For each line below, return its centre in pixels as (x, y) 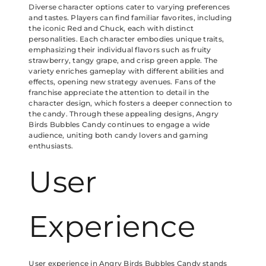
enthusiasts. (51, 145)
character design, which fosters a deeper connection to (131, 103)
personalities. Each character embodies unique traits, (126, 39)
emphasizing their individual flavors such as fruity (120, 49)
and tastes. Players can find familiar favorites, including (130, 17)
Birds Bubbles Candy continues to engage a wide (119, 124)
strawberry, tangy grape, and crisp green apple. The (123, 60)
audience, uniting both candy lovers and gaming (118, 135)
